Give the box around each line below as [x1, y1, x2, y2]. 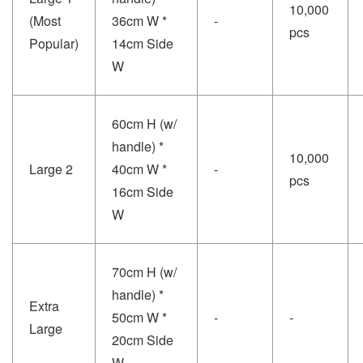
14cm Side [112, 33, 173, 53]
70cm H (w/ [112, 262, 177, 281]
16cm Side [112, 181, 173, 201]
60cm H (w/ [112, 113, 177, 133]
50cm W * [112, 307, 167, 327]
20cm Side [112, 330, 173, 349]
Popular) [29, 33, 79, 53]
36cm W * [112, 11, 167, 30]
